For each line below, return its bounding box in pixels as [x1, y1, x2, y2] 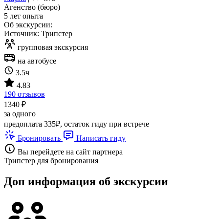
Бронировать [16, 134, 63, 143]
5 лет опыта [4, 12, 43, 21]
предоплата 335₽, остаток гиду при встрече [4, 120, 149, 129]
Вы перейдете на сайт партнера [16, 148, 123, 156]
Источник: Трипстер [4, 29, 72, 38]
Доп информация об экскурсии [4, 175, 168, 188]
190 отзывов [4, 90, 45, 99]
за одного [4, 109, 36, 118]
